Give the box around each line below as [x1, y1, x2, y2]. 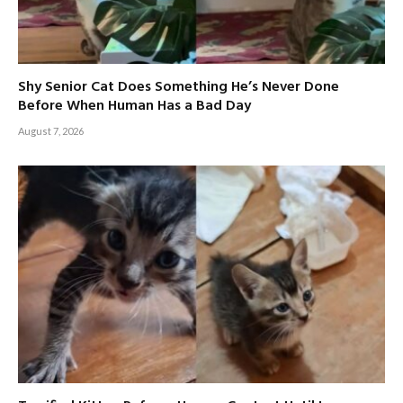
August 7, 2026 [18, 124, 84, 137]
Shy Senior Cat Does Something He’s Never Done [18, 75, 339, 99]
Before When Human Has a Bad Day [18, 94, 251, 118]
